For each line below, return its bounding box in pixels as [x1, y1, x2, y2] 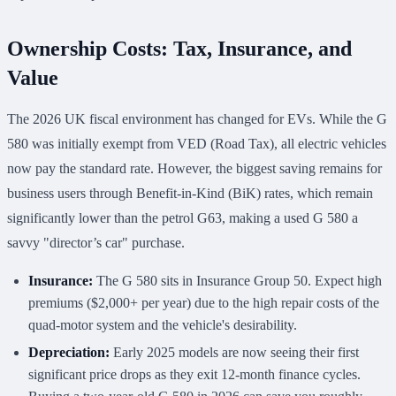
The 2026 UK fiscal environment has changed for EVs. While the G [7, 111, 387, 127]
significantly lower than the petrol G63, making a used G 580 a [7, 210, 358, 226]
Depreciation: [28, 345, 110, 361]
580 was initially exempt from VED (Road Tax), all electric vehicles [7, 136, 386, 152]
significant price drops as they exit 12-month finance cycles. [28, 367, 361, 383]
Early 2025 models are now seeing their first [110, 345, 359, 361]
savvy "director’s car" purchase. [7, 235, 185, 251]
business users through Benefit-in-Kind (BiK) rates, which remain [7, 186, 373, 202]
